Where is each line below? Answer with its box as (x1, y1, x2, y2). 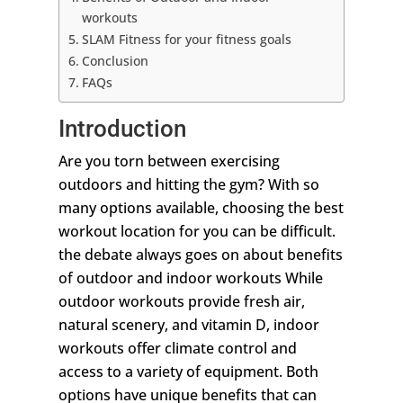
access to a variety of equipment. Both (58, 362, 318, 382)
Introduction (58, 115, 186, 143)
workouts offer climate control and (58, 338, 297, 359)
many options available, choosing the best (58, 198, 344, 219)
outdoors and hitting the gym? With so (58, 175, 319, 195)
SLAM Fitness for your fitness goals (81, 31, 291, 49)
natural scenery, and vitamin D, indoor (58, 315, 319, 336)
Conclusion (81, 52, 148, 70)
